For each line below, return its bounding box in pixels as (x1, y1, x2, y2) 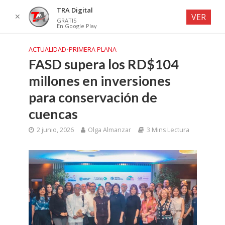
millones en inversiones (28, 72, 171, 89)
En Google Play (56, 22, 97, 30)
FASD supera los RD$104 (28, 56, 179, 72)
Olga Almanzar (87, 126, 131, 134)
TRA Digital (56, 6, 93, 15)
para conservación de (28, 89, 157, 105)
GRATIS (56, 17, 76, 24)
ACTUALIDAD (28, 45, 66, 54)
